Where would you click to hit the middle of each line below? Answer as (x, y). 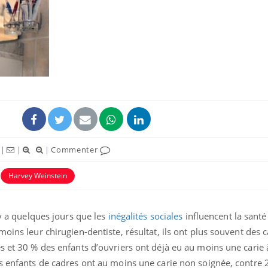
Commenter (76, 149)
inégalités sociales (145, 216)
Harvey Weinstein (38, 175)
